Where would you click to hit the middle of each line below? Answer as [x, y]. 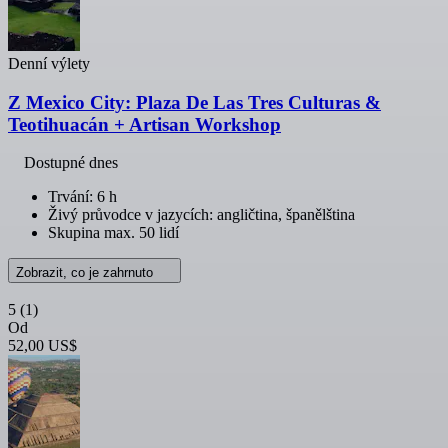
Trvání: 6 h [82, 197]
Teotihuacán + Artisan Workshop [144, 124]
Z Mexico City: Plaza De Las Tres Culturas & [194, 102]
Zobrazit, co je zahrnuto [86, 273]
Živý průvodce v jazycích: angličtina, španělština [201, 215]
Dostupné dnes [71, 163]
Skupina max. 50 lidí [113, 233]
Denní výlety [49, 63]
